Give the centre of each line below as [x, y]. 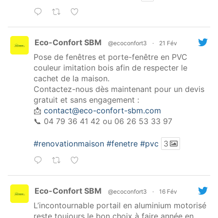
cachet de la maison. [73, 79]
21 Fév [168, 43]
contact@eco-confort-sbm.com [102, 111]
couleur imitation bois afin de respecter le [110, 68]
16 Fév [168, 192]
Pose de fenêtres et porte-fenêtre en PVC [110, 57]
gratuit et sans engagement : [86, 100]
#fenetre [122, 144]
